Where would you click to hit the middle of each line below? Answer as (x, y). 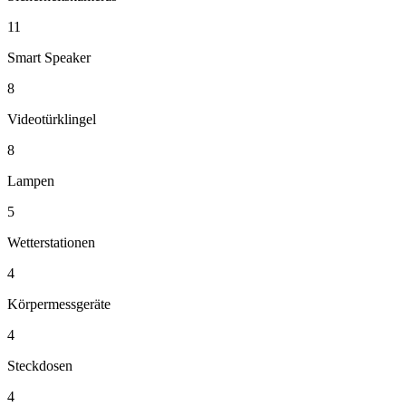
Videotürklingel (52, 119)
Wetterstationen (51, 242)
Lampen (31, 181)
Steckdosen (40, 366)
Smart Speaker (49, 58)
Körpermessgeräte (59, 304)
